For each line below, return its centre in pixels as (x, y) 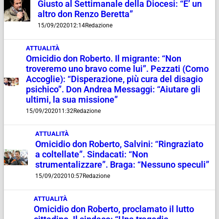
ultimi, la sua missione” (72, 99)
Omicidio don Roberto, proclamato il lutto (114, 209)
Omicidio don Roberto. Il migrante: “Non (104, 58)
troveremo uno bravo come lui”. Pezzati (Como (118, 69)
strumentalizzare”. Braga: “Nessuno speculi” (122, 164)
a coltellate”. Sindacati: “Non (92, 154)
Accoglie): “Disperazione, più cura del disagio (115, 79)
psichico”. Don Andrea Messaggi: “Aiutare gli (113, 89)
